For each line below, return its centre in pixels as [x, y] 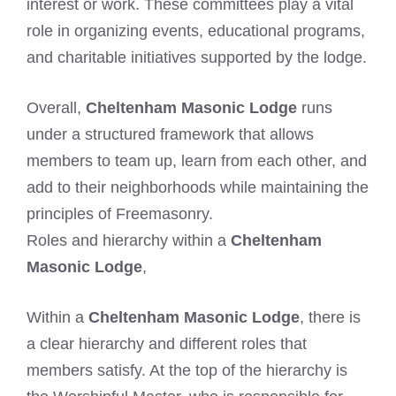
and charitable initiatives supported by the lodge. [197, 57]
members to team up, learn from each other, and [197, 160]
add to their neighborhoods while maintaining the [198, 187]
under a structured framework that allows [170, 134]
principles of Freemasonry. [120, 213]
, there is [330, 317]
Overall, [56, 107]
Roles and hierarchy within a [129, 240]
